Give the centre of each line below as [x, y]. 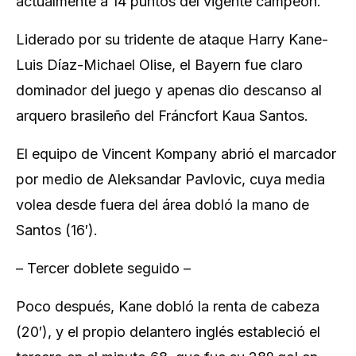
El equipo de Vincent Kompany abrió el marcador [176, 154]
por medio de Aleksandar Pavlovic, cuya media [170, 179]
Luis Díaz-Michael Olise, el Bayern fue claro [159, 65]
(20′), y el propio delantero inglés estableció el [168, 332]
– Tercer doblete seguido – [103, 268]
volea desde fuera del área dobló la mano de [163, 205]
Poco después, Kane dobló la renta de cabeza [168, 306]
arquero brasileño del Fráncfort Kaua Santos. [162, 116]
